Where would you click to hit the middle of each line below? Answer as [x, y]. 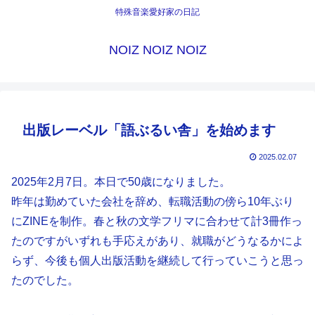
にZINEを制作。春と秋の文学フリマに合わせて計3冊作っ [157, 221]
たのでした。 [45, 281]
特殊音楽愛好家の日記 [157, 12]
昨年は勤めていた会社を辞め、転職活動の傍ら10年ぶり [153, 202]
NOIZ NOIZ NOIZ [157, 50]
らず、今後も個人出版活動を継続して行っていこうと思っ [157, 261]
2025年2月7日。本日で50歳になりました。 [121, 182]
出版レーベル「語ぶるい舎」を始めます [149, 130]
